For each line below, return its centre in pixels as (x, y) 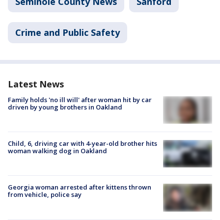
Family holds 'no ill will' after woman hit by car (80, 99)
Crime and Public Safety (68, 32)
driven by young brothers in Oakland (65, 107)
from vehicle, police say (45, 195)
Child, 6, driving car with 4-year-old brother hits (82, 144)
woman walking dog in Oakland (57, 151)
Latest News (36, 84)
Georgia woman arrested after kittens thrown (80, 187)
